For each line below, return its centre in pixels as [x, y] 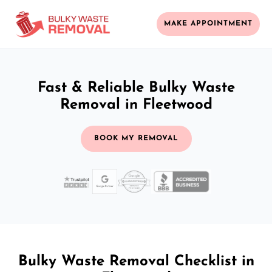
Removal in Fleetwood [136, 105]
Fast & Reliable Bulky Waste [136, 88]
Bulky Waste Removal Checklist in [136, 261]
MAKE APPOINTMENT [208, 24]
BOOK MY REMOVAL [136, 138]
